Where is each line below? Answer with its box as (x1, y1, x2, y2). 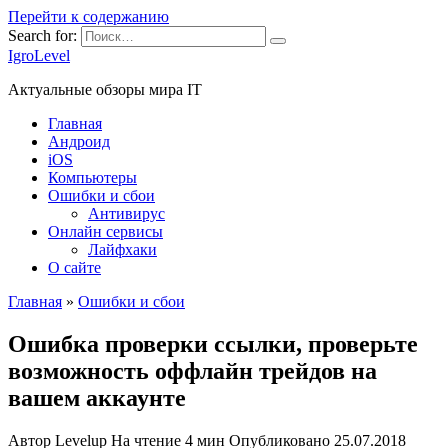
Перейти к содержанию (8, 8, 169, 25)
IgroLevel (8, 47, 70, 64)
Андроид (48, 133, 110, 150)
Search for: (8, 27, 77, 44)
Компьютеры (48, 169, 137, 186)
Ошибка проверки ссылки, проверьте (8, 330, 418, 357)
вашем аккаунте (8, 384, 186, 411)
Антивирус (88, 205, 165, 222)
